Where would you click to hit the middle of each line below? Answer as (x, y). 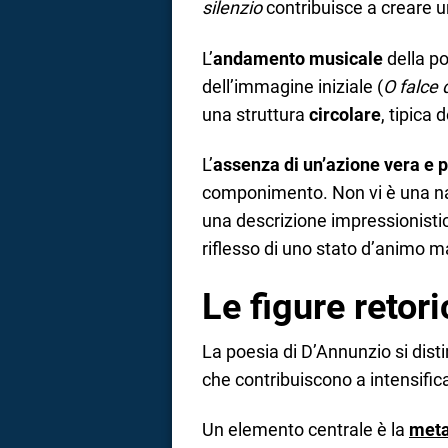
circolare (345, 114)
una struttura (255, 114)
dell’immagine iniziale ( (292, 86)
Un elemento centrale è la (305, 430)
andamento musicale (298, 58)
